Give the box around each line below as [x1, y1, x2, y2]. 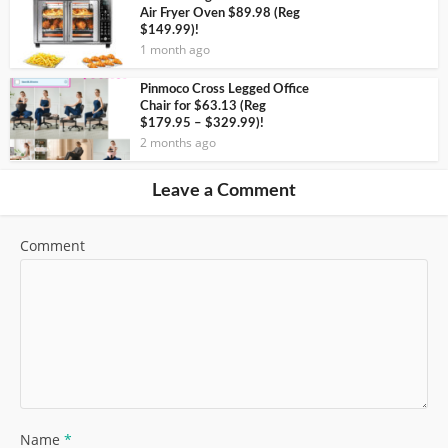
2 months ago [140, 133, 216, 151]
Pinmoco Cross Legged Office [140, 82, 309, 96]
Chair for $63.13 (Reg [140, 99, 266, 113]
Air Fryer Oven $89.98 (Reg [140, 6, 300, 20]
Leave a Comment [152, 182, 296, 201]
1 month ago [140, 40, 210, 58]
